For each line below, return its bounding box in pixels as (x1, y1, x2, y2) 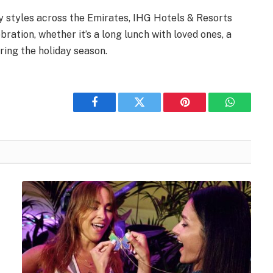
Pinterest (183, 105, 222, 117)
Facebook (93, 105, 136, 117)
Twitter (138, 105, 171, 117)
